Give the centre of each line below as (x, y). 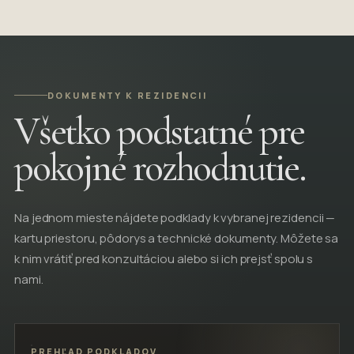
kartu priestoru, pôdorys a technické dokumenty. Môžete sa (177, 239)
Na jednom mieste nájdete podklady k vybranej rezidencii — (175, 218)
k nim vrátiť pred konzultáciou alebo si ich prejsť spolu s (164, 259)
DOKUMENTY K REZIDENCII (128, 96)
